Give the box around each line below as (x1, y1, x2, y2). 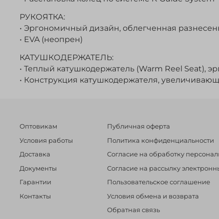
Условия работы (20, 136, 73, 144)
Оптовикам (20, 123, 57, 131)
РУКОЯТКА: (20, 12, 65, 22)
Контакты (20, 192, 51, 200)
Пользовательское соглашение (107, 178, 210, 186)
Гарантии (20, 178, 51, 186)
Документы (20, 164, 57, 172)
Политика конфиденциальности (107, 136, 214, 144)
